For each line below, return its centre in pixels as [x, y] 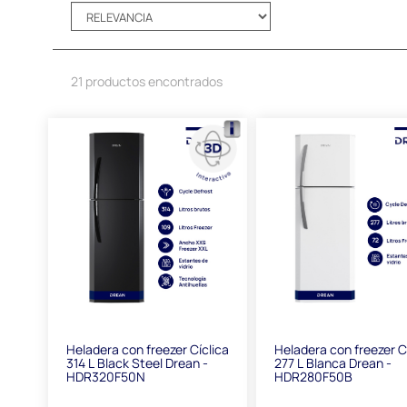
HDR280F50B [314, 377]
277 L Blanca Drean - [333, 363]
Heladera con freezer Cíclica [148, 350]
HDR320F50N [106, 377]
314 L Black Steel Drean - [137, 363]
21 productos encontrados [147, 81]
